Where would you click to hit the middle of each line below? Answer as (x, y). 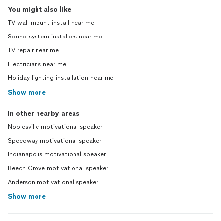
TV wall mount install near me (51, 23)
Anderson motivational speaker (53, 182)
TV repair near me (33, 50)
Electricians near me (37, 64)
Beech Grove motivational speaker (58, 168)
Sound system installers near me (55, 37)
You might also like (39, 10)
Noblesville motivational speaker (55, 127)
